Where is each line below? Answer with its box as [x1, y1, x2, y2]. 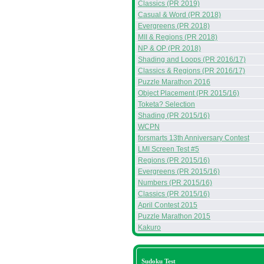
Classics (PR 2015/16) [138, 190, 210, 198]
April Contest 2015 [138, 201, 197, 209]
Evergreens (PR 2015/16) [138, 167, 220, 176]
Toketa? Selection [138, 100, 195, 108]
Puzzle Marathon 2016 [138, 78, 210, 86]
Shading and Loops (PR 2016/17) [138, 55, 246, 64]
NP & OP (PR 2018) [138, 44, 201, 52]
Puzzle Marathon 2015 [138, 212, 210, 220]
